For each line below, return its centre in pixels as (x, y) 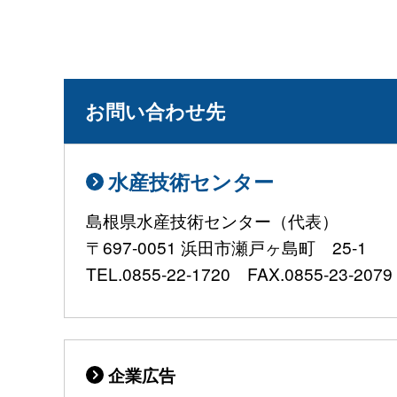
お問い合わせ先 (155, 110)
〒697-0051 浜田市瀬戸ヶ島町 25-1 (226, 247)
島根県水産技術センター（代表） (212, 221)
